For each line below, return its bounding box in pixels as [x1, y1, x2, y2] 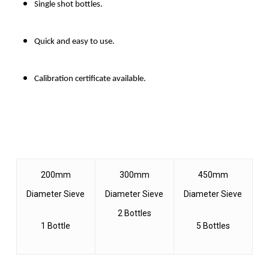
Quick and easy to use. [34, 37, 115, 47]
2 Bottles [117, 208, 151, 219]
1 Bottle [41, 221, 71, 231]
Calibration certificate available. [34, 74, 146, 84]
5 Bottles [196, 221, 230, 231]
